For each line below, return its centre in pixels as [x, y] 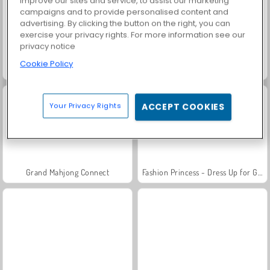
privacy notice [48, 46]
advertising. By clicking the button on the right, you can [125, 24]
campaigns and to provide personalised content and [124, 12]
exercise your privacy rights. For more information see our [133, 35]
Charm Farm [202, 69]
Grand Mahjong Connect [67, 172]
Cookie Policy [47, 64]
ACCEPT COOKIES [183, 107]
